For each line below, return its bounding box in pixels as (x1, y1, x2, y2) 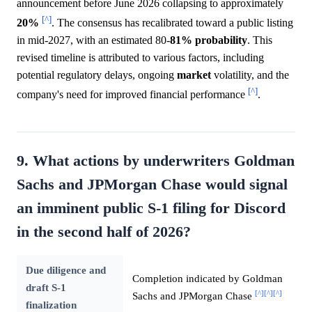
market (177, 69, 211, 81)
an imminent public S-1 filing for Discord (17, 199, 286, 217)
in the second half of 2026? (17, 223, 191, 240)
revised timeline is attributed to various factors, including (17, 52, 264, 64)
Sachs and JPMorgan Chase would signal (17, 175, 288, 193)
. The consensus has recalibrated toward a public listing (52, 17, 293, 29)
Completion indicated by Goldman (132, 272, 283, 284)
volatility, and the (211, 69, 289, 81)
